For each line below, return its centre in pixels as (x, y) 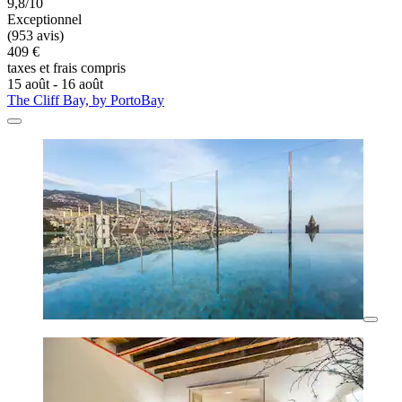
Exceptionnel (44, 20)
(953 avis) (35, 36)
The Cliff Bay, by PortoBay (86, 100)
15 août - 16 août (55, 84)
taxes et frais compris (66, 68)
